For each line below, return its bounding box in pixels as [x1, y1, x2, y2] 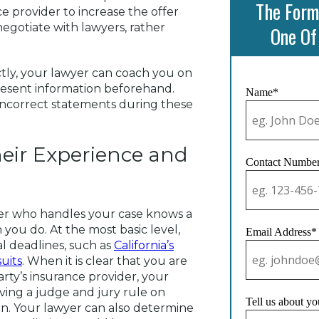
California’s [114, 239, 174, 253]
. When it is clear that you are [22, 254, 187, 268]
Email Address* [246, 225, 317, 238]
